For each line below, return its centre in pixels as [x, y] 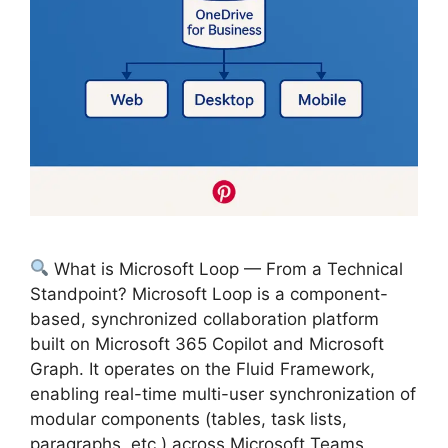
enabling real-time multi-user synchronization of [223, 393]
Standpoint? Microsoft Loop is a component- [209, 293]
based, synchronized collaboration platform [204, 318]
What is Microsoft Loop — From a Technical [226, 268]
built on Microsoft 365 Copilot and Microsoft [207, 343]
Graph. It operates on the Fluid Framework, [202, 368]
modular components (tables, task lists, [188, 418]
